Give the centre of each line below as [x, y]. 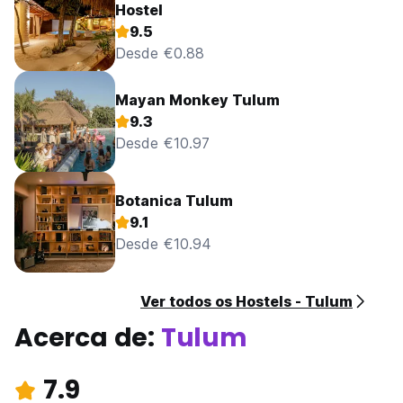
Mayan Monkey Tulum [197, 100]
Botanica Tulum [174, 201]
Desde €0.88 [160, 53]
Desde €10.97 [162, 143]
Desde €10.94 [163, 244]
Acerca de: [88, 338]
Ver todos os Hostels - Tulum [246, 301]
